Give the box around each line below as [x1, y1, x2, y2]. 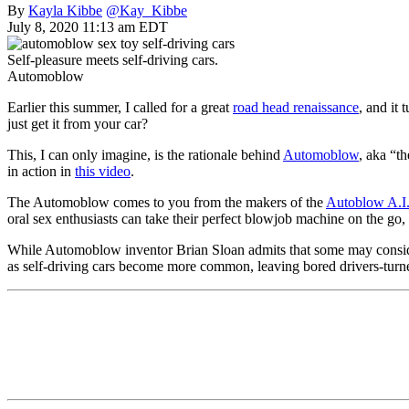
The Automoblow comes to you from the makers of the [7, 194, 326, 210]
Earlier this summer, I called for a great [7, 99, 233, 115]
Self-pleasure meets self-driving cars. [7, 51, 218, 68]
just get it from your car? [7, 115, 148, 131]
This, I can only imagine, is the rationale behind [7, 146, 283, 163]
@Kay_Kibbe [106, 2, 187, 18]
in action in [7, 163, 75, 179]
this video [75, 163, 131, 179]
